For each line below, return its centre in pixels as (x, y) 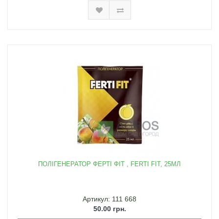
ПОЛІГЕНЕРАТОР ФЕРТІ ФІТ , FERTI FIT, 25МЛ (109, 164)
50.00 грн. (109, 209)
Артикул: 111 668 (109, 199)
